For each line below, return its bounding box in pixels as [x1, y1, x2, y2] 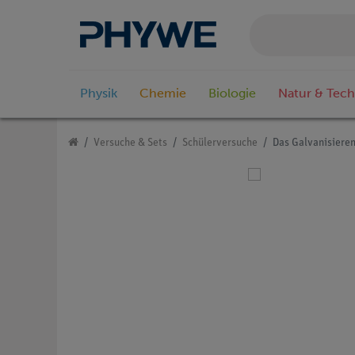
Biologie [208, 86, 256, 101]
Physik [80, 86, 117, 101]
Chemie [139, 86, 186, 101]
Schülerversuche [182, 137, 258, 150]
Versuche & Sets [94, 137, 167, 150]
